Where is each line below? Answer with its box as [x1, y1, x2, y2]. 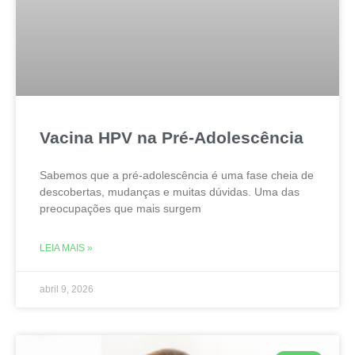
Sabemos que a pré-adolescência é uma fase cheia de [40, 169, 314, 182]
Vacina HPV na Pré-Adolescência [40, 128, 303, 147]
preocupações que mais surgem [40, 202, 201, 216]
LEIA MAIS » [40, 242, 93, 254]
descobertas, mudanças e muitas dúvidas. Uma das [40, 185, 300, 199]
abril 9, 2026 [40, 284, 94, 296]
